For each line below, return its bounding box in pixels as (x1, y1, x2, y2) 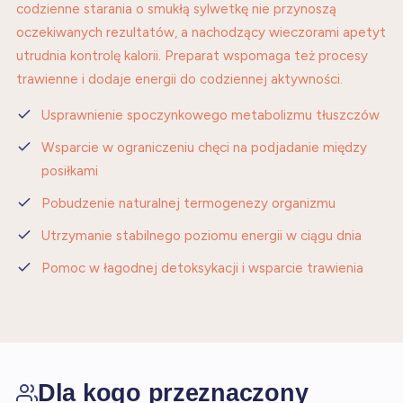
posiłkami (41, 163, 98, 179)
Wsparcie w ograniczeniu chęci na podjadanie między (41, 139, 367, 156)
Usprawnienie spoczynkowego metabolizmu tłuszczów (41, 107, 380, 123)
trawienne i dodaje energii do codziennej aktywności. (16, 71, 343, 87)
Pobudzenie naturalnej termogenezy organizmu (41, 195, 336, 211)
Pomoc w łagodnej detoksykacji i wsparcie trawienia (41, 260, 363, 276)
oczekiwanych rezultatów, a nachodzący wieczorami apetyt (16, 24, 386, 40)
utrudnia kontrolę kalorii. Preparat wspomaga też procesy (16, 48, 368, 64)
